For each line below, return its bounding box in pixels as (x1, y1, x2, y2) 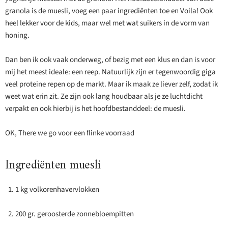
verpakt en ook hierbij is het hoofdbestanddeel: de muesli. (5, 103, 186, 115)
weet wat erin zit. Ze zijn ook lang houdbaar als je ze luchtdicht (5, 91, 203, 102)
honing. (5, 30, 30, 41)
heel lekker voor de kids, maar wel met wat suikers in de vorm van (5, 18, 210, 29)
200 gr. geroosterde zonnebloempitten (15, 209, 134, 220)
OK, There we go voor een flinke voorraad (5, 128, 134, 139)
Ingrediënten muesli (5, 155, 101, 177)
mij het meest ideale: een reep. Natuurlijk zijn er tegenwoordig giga (5, 67, 216, 78)
